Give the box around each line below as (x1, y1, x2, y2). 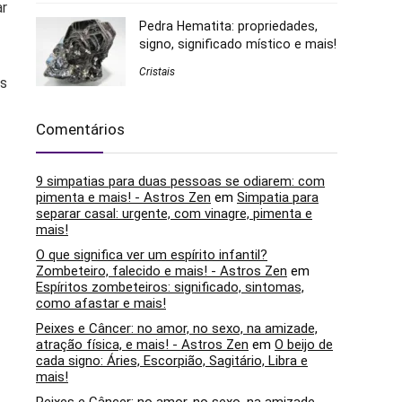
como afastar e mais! (36, 295, 166, 312)
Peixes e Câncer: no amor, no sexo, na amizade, (36, 320, 318, 337)
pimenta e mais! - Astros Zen (36, 189, 211, 206)
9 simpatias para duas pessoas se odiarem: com (36, 173, 325, 190)
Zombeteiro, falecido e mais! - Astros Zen (36, 263, 287, 280)
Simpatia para (237, 189, 319, 206)
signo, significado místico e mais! (139, 37, 336, 52)
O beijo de (275, 336, 333, 354)
